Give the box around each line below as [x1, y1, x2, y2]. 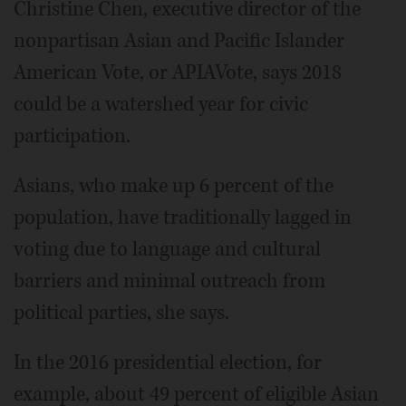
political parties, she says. [14, 299, 229, 327]
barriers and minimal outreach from [14, 267, 325, 295]
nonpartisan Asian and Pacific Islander [14, 27, 344, 55]
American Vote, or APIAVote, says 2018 [14, 59, 342, 87]
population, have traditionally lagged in [14, 204, 352, 232]
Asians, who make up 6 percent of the [14, 172, 333, 200]
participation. [14, 122, 130, 150]
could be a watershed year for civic [14, 91, 308, 119]
